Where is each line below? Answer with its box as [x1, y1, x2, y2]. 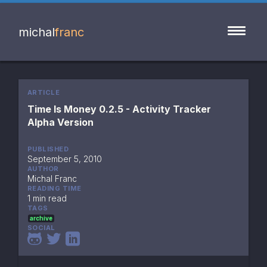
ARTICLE [27, 88, 60, 97]
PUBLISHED [27, 145, 69, 154]
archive [29, 215, 52, 222]
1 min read [27, 193, 67, 204]
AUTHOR [27, 164, 59, 173]
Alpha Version [27, 116, 94, 129]
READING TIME [27, 184, 82, 193]
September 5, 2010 [27, 154, 102, 164]
